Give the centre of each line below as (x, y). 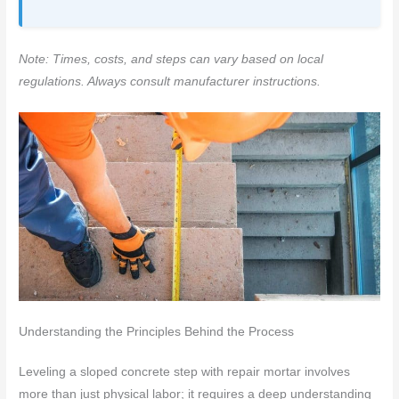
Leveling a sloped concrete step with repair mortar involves (185, 372)
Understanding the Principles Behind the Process (157, 332)
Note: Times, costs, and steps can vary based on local (171, 60)
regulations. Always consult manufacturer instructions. (170, 82)
